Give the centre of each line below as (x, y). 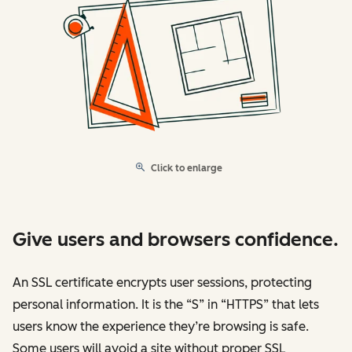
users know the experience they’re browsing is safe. (161, 327)
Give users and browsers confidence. (176, 240)
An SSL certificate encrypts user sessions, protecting (162, 283)
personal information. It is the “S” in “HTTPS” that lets (166, 305)
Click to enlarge (187, 169)
